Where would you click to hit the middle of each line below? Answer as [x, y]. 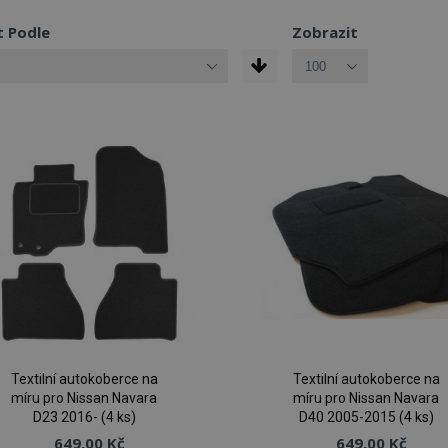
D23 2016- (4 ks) [84, 417]
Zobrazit [324, 32]
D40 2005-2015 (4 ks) [366, 417]
